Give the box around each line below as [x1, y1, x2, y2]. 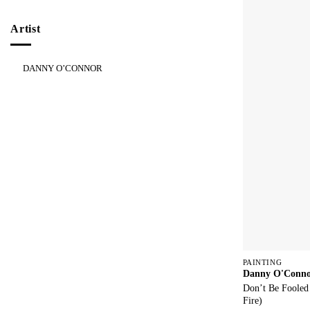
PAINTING [242, 258, 282, 267]
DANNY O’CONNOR [23, 63, 102, 74]
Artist [10, 22, 41, 35]
